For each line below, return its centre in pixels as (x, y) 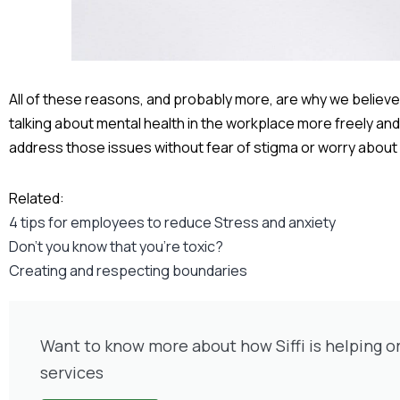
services (72, 373)
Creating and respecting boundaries (128, 271)
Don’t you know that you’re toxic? (116, 247)
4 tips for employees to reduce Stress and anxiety (172, 223)
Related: (37, 199)
